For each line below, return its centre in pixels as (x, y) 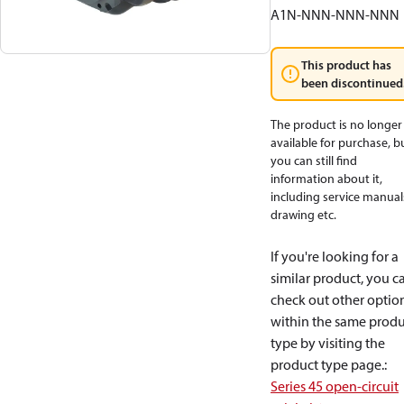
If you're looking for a (335, 256)
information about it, (326, 179)
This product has (346, 65)
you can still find (314, 161)
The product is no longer (336, 124)
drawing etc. (303, 215)
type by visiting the (328, 343)
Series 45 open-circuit (335, 386)
